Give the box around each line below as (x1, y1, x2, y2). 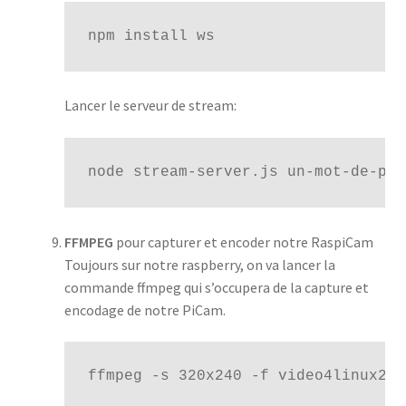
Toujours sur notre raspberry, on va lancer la (63, 255, 335, 274)
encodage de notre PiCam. (63, 300, 226, 319)
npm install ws (87, 27, 215, 44)
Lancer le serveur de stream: (63, 96, 237, 115)
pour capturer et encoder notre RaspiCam (112, 232, 373, 251)
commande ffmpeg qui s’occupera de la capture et (63, 277, 369, 296)
